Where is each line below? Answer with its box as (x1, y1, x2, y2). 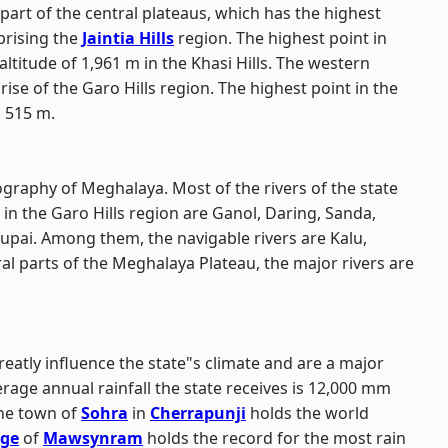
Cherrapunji (150, 402, 246, 424)
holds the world (246, 402, 369, 424)
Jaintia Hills (82, 27, 174, 49)
